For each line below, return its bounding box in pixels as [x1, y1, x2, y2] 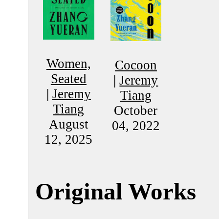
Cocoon [114, 57, 157, 72]
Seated [50, 71, 87, 86]
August [48, 116, 88, 131]
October [114, 103, 158, 118]
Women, [46, 56, 91, 71]
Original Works [35, 178, 196, 205]
